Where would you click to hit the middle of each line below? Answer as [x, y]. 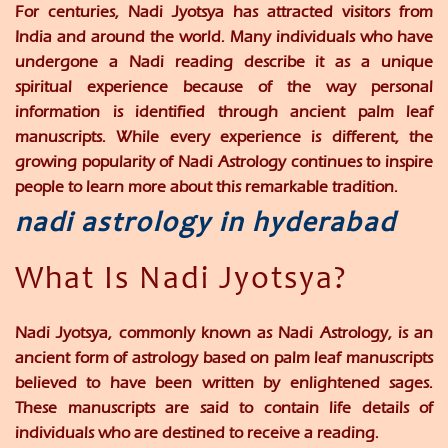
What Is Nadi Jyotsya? [181, 281]
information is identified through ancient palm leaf [224, 112]
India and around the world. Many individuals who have [224, 37]
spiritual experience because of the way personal [224, 87]
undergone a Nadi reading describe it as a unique [224, 62]
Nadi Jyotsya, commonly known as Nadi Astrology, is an [224, 333]
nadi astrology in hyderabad [205, 225]
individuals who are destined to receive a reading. [197, 433]
